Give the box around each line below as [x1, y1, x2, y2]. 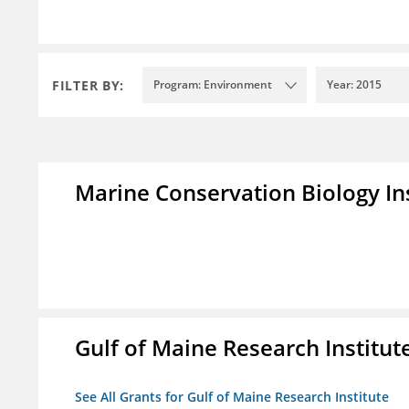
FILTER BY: [52, 76, 124, 94]
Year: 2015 [327, 77, 382, 93]
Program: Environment [153, 77, 272, 93]
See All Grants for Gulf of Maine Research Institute [75, 388, 389, 406]
